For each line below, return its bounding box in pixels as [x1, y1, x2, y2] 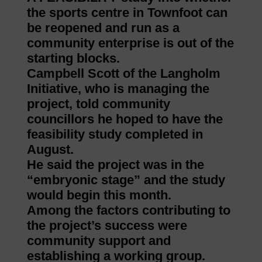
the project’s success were [26, 218, 187, 233]
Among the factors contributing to [26, 203, 230, 218]
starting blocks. [26, 51, 120, 66]
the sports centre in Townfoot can [26, 5, 227, 20]
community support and [26, 233, 171, 249]
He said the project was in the [26, 157, 204, 173]
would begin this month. [26, 188, 171, 203]
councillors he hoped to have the [26, 112, 223, 127]
